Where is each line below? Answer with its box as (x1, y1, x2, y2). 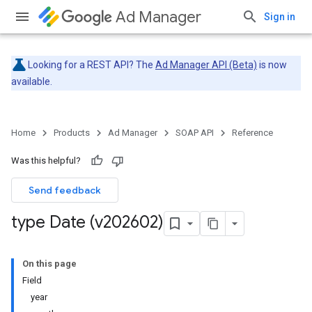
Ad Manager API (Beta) (155, 59, 257, 70)
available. (11, 76, 52, 87)
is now (257, 59, 287, 70)
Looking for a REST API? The (28, 59, 155, 70)
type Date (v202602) (11, 212, 164, 233)
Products (54, 127, 90, 138)
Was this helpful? (11, 155, 81, 166)
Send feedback (29, 184, 101, 196)
